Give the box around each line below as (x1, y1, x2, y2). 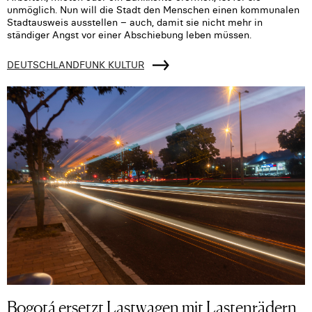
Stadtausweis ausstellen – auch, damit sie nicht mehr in (7, 15, 263, 29)
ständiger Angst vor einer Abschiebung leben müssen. (7, 28, 251, 41)
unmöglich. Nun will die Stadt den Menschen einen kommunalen (7, 3, 299, 16)
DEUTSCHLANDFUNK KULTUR (7, 58, 144, 71)
